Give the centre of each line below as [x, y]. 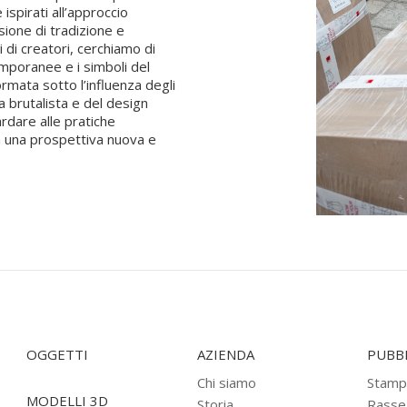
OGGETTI [57, 354]
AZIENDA [225, 354]
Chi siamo [226, 382]
